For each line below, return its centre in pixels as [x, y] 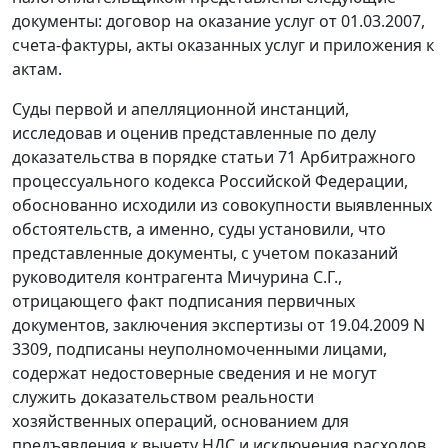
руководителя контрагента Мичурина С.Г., [177, 277]
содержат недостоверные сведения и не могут [194, 373]
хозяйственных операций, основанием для [180, 421]
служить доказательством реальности [163, 397]
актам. [37, 69]
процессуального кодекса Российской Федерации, [210, 181]
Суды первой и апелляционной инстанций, [180, 109]
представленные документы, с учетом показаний [205, 253]
